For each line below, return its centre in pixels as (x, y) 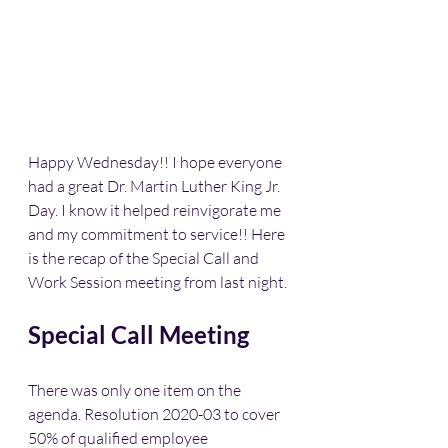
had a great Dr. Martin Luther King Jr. (155, 186)
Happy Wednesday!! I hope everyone (156, 162)
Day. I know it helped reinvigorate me (156, 210)
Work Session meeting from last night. (159, 282)
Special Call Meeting (138, 334)
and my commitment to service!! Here (158, 234)
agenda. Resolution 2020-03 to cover (155, 414)
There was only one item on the (136, 390)
